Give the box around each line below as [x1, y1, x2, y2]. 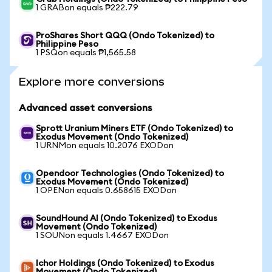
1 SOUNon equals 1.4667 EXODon [36, 231, 169, 240]
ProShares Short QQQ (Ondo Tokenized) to [36, 32, 214, 40]
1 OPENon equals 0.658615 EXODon [36, 186, 177, 195]
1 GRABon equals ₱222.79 [36, 4, 138, 12]
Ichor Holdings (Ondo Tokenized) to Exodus [36, 259, 214, 268]
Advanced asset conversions [19, 103, 152, 113]
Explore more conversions [19, 75, 165, 88]
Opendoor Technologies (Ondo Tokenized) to [36, 169, 224, 178]
